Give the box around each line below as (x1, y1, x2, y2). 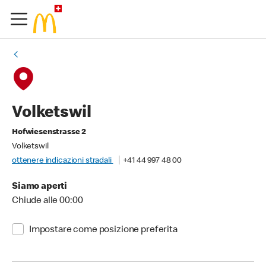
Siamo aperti (12, 182, 68, 192)
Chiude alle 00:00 (12, 197, 83, 206)
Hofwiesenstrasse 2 (12, 128, 87, 137)
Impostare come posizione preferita (28, 226, 178, 235)
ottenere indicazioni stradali (12, 157, 113, 165)
